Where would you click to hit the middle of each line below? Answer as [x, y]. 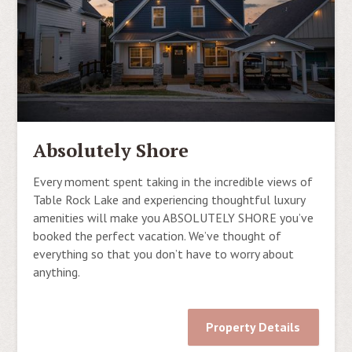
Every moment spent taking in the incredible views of [173, 181]
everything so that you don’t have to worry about [164, 253]
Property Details [253, 326]
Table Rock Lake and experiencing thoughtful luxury [169, 199]
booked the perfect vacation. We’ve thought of [158, 235]
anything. [57, 271]
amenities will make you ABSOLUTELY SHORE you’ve [174, 217]
